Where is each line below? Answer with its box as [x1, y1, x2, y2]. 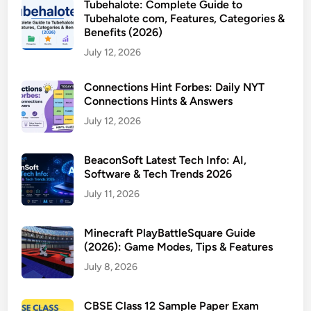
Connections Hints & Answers [84, 94, 233, 108]
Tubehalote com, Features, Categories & [84, 12, 285, 25]
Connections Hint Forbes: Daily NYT [84, 81, 265, 94]
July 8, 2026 [84, 261, 138, 273]
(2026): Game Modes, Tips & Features [84, 240, 274, 253]
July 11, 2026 [84, 188, 140, 200]
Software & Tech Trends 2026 [84, 167, 233, 180]
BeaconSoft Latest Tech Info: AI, [84, 153, 247, 167]
